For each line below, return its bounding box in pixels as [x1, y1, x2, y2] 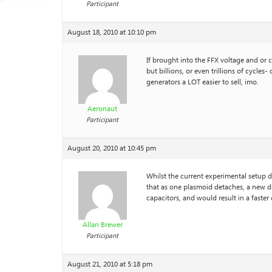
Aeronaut [87, 103, 117, 115]
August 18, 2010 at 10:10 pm [67, 27, 156, 38]
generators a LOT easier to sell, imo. [146, 76, 259, 88]
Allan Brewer [82, 219, 123, 231]
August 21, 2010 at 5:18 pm [67, 259, 152, 270]
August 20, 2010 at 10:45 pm [67, 143, 156, 154]
